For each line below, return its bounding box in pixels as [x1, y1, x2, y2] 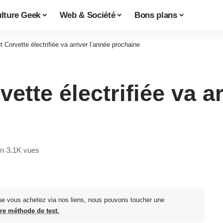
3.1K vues [6, 146, 39, 155]
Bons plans [134, 10, 177, 20]
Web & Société [59, 10, 115, 20]
